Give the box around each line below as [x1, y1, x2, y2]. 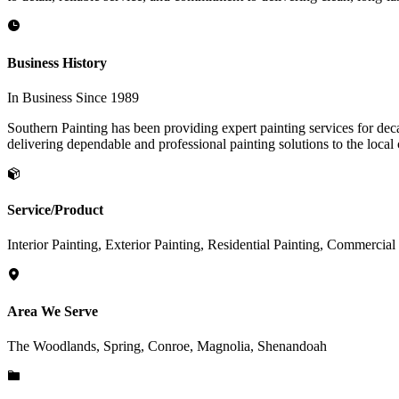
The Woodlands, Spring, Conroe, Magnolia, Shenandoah [7, 338, 327, 354]
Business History [7, 54, 107, 70]
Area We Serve [7, 303, 98, 319]
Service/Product [7, 202, 103, 218]
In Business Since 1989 [7, 89, 139, 105]
